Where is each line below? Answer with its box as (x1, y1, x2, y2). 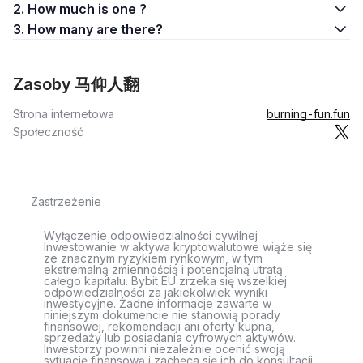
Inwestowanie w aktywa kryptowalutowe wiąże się (44, 240, 312, 254)
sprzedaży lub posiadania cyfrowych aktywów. (44, 331, 296, 344)
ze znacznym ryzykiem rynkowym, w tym (44, 251, 263, 265)
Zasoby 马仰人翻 (13, 75, 139, 94)
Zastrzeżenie (31, 194, 101, 208)
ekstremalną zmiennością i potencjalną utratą (44, 263, 283, 276)
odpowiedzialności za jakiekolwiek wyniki (44, 285, 267, 299)
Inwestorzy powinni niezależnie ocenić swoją (44, 342, 285, 356)
